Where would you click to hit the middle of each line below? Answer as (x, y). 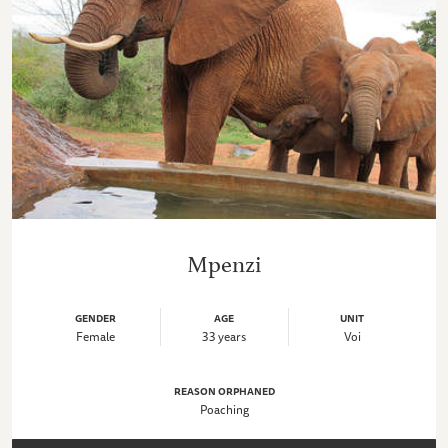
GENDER (96, 317)
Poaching (224, 409)
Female (96, 336)
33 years (224, 336)
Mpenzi (224, 260)
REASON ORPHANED (224, 390)
